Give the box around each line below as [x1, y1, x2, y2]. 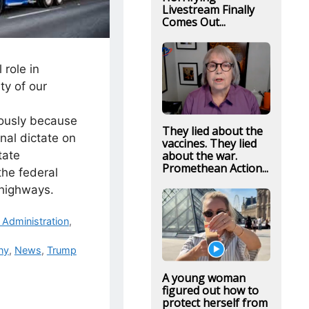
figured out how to [161, 282, 259, 298]
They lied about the [161, 123, 263, 139]
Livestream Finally [161, 2, 255, 17]
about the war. [161, 148, 237, 164]
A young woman [161, 270, 246, 286]
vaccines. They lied [161, 136, 257, 152]
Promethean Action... [161, 161, 268, 177]
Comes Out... [161, 14, 226, 30]
